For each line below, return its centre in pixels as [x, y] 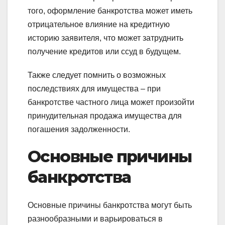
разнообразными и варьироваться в [95, 219]
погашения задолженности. [79, 129]
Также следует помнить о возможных [97, 75]
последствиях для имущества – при [94, 89]
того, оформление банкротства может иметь [110, 11]
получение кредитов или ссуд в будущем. [105, 51]
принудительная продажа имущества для [105, 116]
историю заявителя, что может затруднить [105, 38]
